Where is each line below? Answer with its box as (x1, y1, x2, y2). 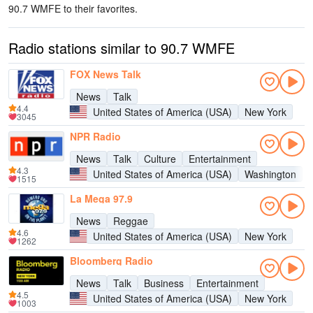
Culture (144, 152, 176, 166)
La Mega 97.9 (70, 191, 133, 205)
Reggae (113, 214, 148, 228)
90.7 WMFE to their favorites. (8, 1, 138, 15)
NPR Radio (70, 129, 121, 143)
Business (144, 276, 184, 290)
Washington (245, 167, 296, 181)
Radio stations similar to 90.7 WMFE (8, 38, 235, 58)
